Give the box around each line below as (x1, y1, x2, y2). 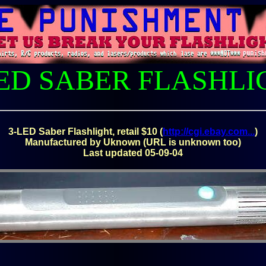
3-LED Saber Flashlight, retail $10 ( (8, 126, 163, 137)
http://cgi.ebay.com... (163, 126, 255, 137)
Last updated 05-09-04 (83, 148, 183, 158)
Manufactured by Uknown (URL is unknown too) (25, 137, 241, 147)
